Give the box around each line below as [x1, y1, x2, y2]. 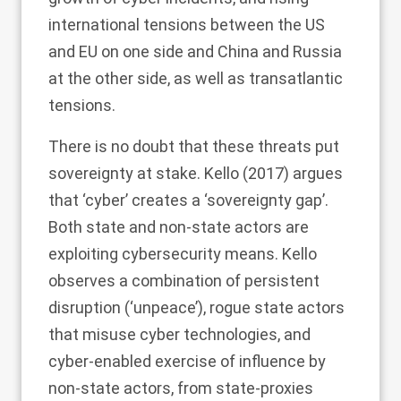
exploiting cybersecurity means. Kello [48, 244, 317, 263]
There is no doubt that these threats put [48, 137, 339, 156]
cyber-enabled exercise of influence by [48, 352, 326, 371]
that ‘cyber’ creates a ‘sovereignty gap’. [48, 191, 328, 209]
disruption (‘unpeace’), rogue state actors [48, 298, 345, 317]
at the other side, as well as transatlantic [48, 69, 343, 88]
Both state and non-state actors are [48, 218, 309, 236]
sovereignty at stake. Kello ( [48, 164, 248, 183]
